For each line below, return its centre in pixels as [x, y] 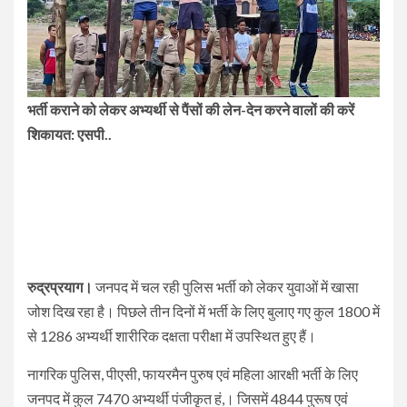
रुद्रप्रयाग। [60, 286]
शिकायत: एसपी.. [69, 134]
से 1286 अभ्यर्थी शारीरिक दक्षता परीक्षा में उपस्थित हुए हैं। [172, 335]
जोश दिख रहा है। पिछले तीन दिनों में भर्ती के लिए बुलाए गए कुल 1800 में [203, 311]
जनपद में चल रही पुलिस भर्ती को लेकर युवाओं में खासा [226, 286]
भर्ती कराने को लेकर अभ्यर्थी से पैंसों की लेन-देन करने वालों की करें [191, 109]
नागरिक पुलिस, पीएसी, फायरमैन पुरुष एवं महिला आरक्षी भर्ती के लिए [193, 373]
